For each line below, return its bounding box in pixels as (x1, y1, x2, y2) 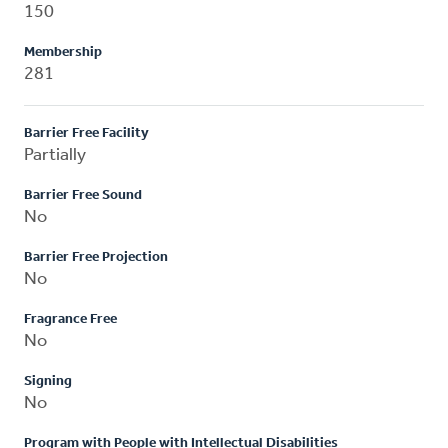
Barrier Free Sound (24, 187, 142, 203)
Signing (24, 373, 72, 389)
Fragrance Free (24, 311, 117, 327)
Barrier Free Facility (24, 125, 149, 141)
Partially (24, 145, 86, 165)
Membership (24, 44, 102, 60)
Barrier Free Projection (24, 249, 168, 265)
